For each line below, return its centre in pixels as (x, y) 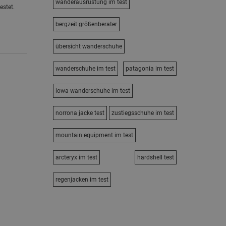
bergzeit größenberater (86, 24)
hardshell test (156, 157)
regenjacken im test (82, 180)
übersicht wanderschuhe (89, 46)
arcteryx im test (76, 157)
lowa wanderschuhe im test (93, 91)
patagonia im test (150, 69)
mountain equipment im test (94, 135)
